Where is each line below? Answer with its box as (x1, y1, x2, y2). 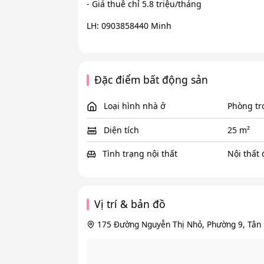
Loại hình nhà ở (101, 100, 166, 112)
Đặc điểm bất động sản (94, 72, 209, 87)
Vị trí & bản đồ (94, 197, 166, 212)
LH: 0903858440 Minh (86, 20, 171, 32)
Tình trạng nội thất (100, 148, 177, 160)
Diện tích (101, 124, 139, 136)
